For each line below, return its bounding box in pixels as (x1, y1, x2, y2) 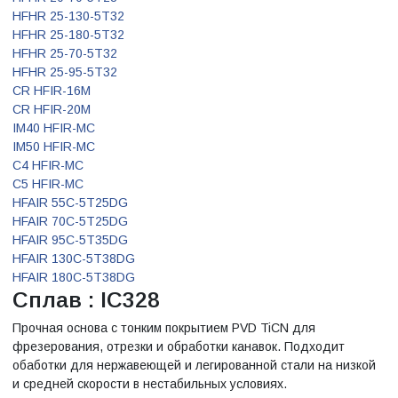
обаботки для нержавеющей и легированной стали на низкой (12, 357, 376, 372)
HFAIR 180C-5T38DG (12, 269, 135, 284)
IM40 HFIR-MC (12, 120, 95, 135)
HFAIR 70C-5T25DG (12, 213, 128, 228)
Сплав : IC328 (12, 287, 160, 312)
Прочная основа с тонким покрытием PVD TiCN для (12, 320, 315, 335)
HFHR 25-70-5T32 (12, 45, 117, 60)
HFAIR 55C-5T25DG (12, 195, 128, 210)
